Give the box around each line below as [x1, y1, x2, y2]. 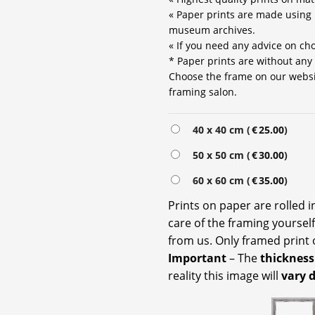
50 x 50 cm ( [187, 148, 250, 162]
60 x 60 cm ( [187, 173, 250, 187]
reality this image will [168, 267, 281, 283]
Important [168, 250, 229, 266]
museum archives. [169, 22, 255, 37]
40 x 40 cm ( [187, 122, 250, 136]
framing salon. [169, 84, 237, 98]
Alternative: [168, 122, 225, 136]
